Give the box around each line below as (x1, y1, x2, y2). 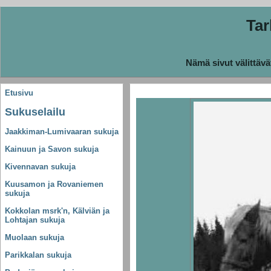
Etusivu (5, 88, 33, 98)
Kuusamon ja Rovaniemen (5, 180, 103, 189)
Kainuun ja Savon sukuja (5, 145, 99, 154)
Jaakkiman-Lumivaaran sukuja (5, 127, 119, 137)
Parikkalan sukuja (5, 250, 71, 260)
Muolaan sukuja (5, 233, 64, 243)
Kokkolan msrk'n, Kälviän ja (5, 206, 109, 216)
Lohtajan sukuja (5, 215, 65, 225)
